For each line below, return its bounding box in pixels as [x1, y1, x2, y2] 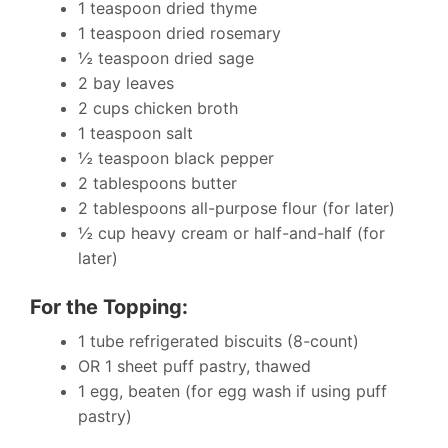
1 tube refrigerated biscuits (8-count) [78, 331, 359, 351]
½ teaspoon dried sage [78, 48, 254, 68]
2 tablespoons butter [78, 173, 237, 193]
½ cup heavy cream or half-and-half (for [78, 223, 385, 243]
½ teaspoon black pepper [78, 148, 274, 168]
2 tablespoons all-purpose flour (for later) [78, 198, 395, 218]
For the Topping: [30, 295, 188, 319]
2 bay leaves [78, 73, 174, 93]
